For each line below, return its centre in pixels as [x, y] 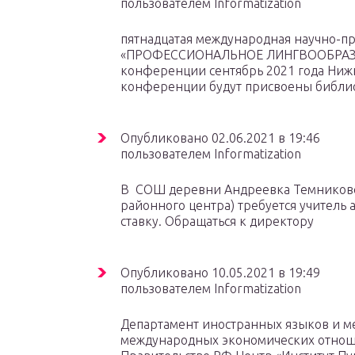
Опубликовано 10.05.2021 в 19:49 [220, 273]
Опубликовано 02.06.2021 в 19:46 [220, 138]
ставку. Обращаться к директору [217, 221]
